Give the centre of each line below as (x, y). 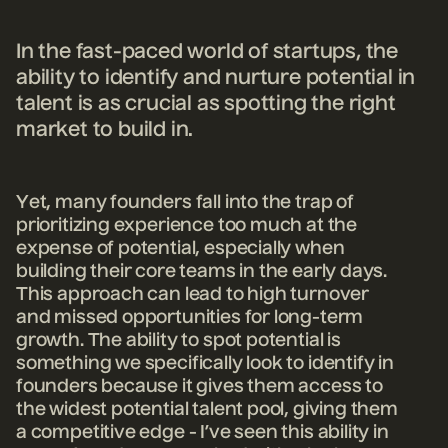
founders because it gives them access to (199, 387)
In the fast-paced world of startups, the (207, 53)
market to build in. (105, 131)
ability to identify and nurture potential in (216, 79)
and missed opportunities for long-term (190, 318)
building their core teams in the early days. (202, 272)
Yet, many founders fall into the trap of (185, 203)
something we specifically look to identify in (205, 364)
